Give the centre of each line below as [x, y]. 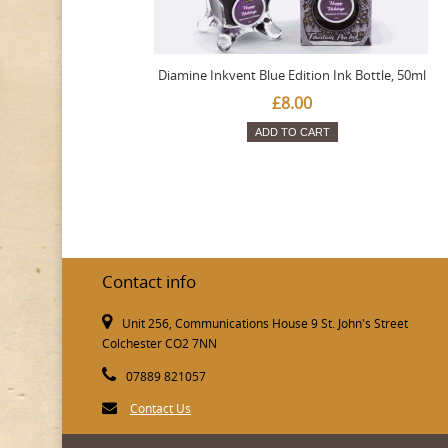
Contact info [149, 282]
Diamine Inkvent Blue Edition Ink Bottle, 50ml [292, 75]
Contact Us [160, 409]
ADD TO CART [292, 132]
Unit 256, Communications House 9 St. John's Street [265, 324]
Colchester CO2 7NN [159, 344]
